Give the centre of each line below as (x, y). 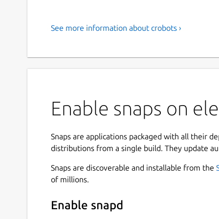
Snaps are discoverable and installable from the (133, 167)
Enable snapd (87, 205)
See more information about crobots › (116, 28)
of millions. (70, 179)
